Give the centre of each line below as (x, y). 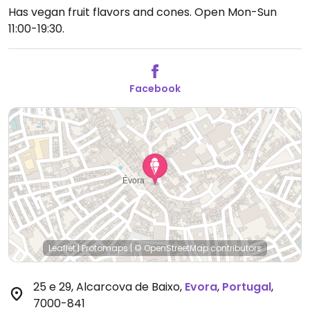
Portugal (247, 287)
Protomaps (105, 248)
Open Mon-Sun (236, 12)
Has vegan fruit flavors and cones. (101, 12)
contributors (235, 248)
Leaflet (62, 248)
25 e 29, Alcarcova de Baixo (107, 287)
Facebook (155, 89)
